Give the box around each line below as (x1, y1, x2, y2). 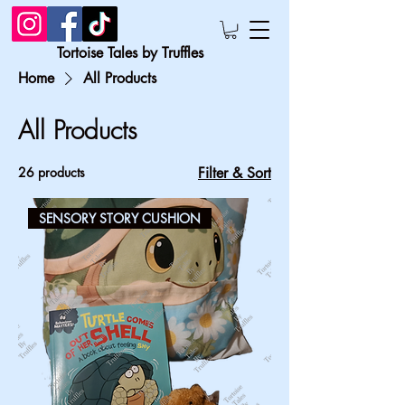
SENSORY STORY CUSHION (39, 210, 202, 228)
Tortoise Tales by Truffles (57, 43, 203, 63)
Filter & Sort (198, 164, 271, 184)
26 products (18, 164, 85, 182)
